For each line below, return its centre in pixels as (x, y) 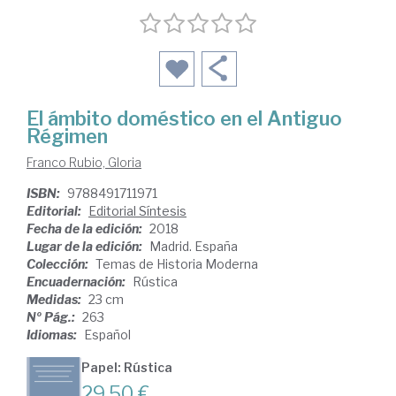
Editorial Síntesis (137, 210)
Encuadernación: (77, 281)
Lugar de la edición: (86, 246)
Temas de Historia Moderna (177, 263)
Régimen (67, 136)
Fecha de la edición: (86, 228)
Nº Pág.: (52, 316)
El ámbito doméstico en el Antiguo (184, 118)
